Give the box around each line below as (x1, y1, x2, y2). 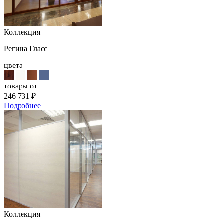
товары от (4, 82, 37, 90)
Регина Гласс (4, 44, 47, 53)
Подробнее (4, 101, 41, 110)
